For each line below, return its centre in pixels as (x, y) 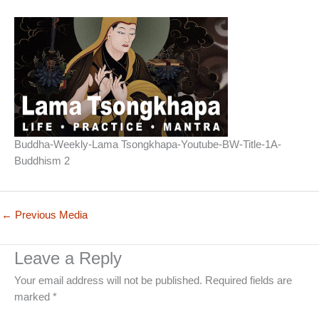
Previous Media (50, 215)
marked (33, 297)
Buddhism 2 (42, 161)
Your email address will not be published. (108, 280)
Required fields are (249, 280)
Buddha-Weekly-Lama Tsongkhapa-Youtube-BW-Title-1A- (148, 145)
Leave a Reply (68, 258)
